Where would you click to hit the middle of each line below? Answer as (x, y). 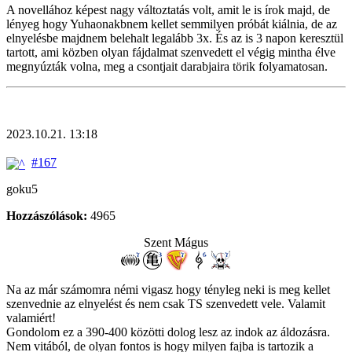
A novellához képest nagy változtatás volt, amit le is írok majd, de (168, 10)
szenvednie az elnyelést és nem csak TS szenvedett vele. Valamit (166, 303)
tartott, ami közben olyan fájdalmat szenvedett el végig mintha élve (171, 53)
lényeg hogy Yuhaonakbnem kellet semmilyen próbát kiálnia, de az (172, 24)
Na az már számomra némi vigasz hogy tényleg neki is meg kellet (168, 289)
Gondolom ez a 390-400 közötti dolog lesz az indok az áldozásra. (168, 332)
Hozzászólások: (47, 215)
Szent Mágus (176, 242)
